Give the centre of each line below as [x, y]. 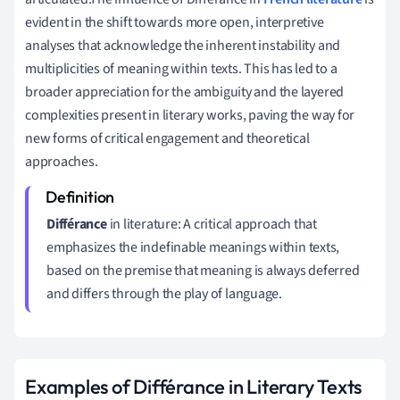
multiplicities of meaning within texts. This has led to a [181, 68]
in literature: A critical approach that [212, 224]
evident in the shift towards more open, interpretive [175, 22]
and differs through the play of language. [164, 293]
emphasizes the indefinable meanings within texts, [193, 247]
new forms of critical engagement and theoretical [167, 138]
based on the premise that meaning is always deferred [203, 270]
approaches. [62, 161]
